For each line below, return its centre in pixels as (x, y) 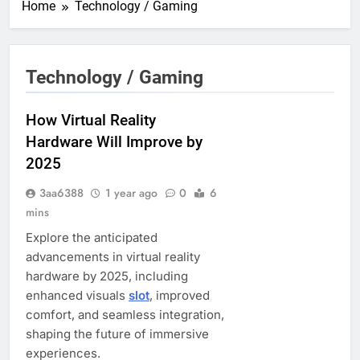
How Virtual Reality (91, 120)
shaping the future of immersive (117, 333)
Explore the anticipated (92, 237)
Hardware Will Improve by (114, 141)
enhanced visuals (77, 295)
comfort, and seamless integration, (125, 314)
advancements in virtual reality (113, 256)
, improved (180, 295)
